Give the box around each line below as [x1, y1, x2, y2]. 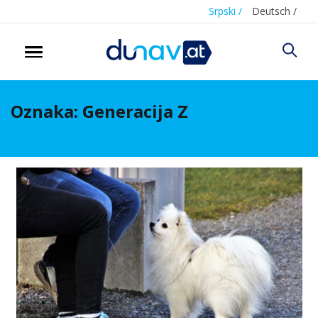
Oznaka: [11, 99, 82, 123]
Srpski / [209, 4, 242, 18]
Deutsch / [252, 4, 297, 18]
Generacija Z [82, 99, 188, 123]
